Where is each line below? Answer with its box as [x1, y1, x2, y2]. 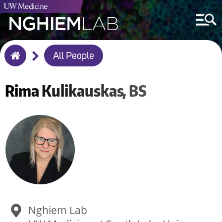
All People [53, 52, 94, 61]
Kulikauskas [42, 81, 124, 100]
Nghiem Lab [28, 203, 87, 217]
